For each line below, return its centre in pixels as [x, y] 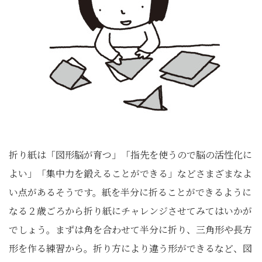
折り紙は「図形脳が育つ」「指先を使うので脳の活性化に [130, 155]
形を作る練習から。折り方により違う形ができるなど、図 [130, 248]
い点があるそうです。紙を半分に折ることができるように [130, 192]
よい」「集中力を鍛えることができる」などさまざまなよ [130, 173]
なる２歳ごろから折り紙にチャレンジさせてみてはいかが [130, 211]
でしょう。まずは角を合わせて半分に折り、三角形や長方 [130, 230]
